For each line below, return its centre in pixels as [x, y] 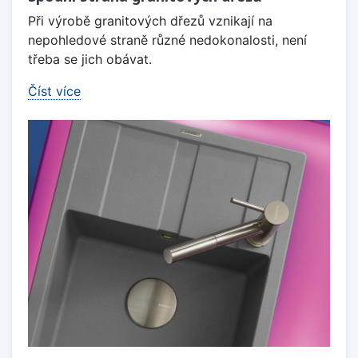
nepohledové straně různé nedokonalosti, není [167, 40]
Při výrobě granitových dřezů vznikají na [150, 21]
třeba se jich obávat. [90, 60]
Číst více [54, 91]
